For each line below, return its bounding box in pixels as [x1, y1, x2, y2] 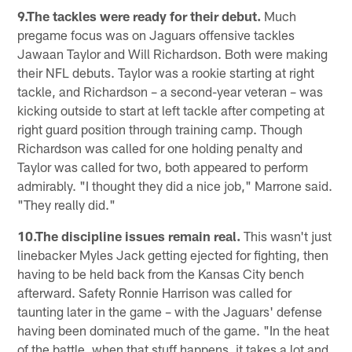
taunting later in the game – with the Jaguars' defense [17, 303, 323, 320]
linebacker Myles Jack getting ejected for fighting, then [17, 247, 329, 263]
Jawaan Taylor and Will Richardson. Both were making [17, 46, 328, 62]
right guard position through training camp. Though [17, 121, 303, 137]
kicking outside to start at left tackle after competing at [17, 102, 325, 119]
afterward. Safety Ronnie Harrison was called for [17, 284, 292, 301]
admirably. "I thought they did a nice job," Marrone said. [17, 178, 333, 194]
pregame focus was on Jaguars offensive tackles [17, 27, 295, 43]
